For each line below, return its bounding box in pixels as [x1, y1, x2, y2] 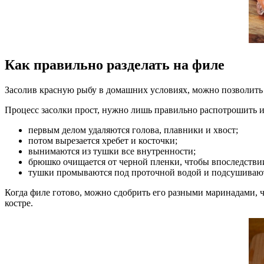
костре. [5, 197, 33, 208]
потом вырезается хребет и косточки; [28, 135, 177, 146]
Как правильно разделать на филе [5, 57, 225, 72]
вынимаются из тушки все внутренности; [28, 146, 196, 156]
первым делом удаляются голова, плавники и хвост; [28, 124, 238, 135]
